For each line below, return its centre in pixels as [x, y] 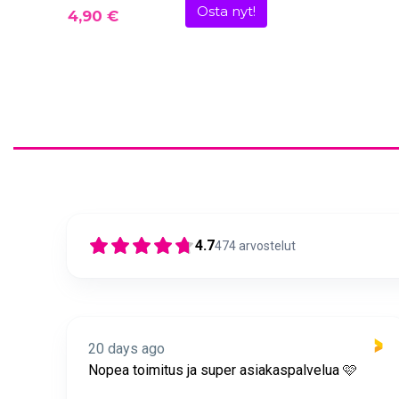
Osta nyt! [226, 12]
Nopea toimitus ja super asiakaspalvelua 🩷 [223, 370]
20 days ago [126, 348]
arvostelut [267, 245]
